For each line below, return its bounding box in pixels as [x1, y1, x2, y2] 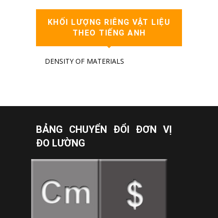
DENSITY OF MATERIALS [44, 56, 124, 66]
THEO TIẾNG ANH [72, 28, 146, 37]
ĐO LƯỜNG [36, 137, 85, 149]
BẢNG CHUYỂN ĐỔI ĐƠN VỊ [36, 123, 172, 135]
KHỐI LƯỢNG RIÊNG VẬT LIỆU [47, 17, 171, 27]
